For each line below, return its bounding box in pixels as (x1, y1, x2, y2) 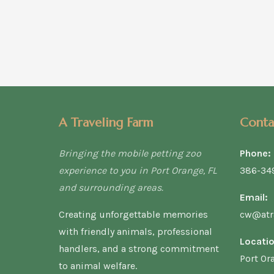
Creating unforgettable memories (59, 209, 208, 220)
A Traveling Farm (59, 115, 153, 130)
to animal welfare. (59, 260, 137, 272)
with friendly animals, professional (59, 226, 212, 237)
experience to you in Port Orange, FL (59, 165, 217, 176)
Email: (240, 191, 268, 203)
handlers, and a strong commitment (59, 243, 219, 254)
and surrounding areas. (59, 182, 163, 193)
